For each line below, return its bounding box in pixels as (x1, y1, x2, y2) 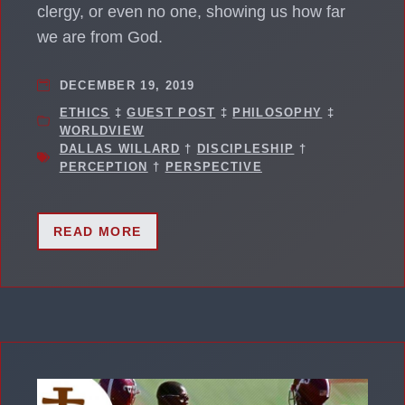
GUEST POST (127, 105, 216, 119)
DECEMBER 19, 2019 (59, 78, 195, 92)
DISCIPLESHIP (196, 141, 295, 155)
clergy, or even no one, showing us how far (37, 2, 345, 21)
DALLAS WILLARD (59, 141, 180, 155)
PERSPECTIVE (165, 159, 262, 174)
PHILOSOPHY (232, 105, 323, 119)
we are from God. (37, 27, 163, 46)
